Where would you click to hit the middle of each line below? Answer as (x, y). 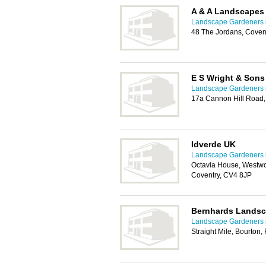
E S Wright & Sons (228, 78)
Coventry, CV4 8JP (221, 175)
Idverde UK (213, 144)
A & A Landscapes (228, 11)
